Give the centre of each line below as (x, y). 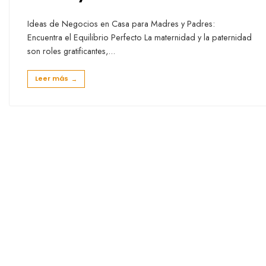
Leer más (52, 78)
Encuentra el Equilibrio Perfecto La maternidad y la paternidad (140, 37)
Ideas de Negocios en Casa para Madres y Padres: (121, 23)
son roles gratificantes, (68, 51)
